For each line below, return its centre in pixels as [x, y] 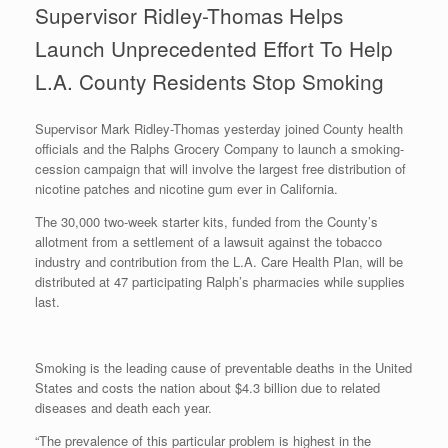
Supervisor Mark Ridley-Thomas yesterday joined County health [219, 128]
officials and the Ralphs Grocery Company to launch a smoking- [219, 148]
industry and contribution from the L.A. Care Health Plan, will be [219, 261]
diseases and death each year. [123, 407]
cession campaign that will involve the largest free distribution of [220, 168]
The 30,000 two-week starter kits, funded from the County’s [206, 221]
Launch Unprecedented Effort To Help [214, 48]
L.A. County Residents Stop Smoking [209, 81]
